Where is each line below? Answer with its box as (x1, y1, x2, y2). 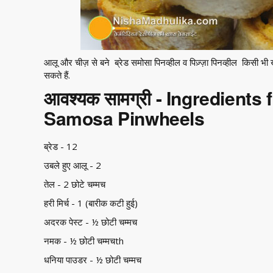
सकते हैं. (44, 69, 70, 81)
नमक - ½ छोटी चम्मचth (44, 235, 124, 247)
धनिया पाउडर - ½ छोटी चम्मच (44, 253, 141, 266)
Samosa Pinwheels (44, 105, 205, 131)
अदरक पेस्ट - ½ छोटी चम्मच (44, 216, 137, 228)
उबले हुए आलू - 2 (44, 159, 101, 171)
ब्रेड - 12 (44, 140, 77, 152)
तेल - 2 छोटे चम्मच (44, 178, 105, 190)
